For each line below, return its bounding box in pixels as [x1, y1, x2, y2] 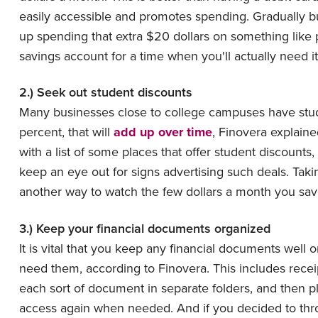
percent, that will [19, 123, 114, 142]
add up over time [114, 123, 212, 142]
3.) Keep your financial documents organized [19, 219, 270, 237]
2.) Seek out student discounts [19, 83, 192, 102]
